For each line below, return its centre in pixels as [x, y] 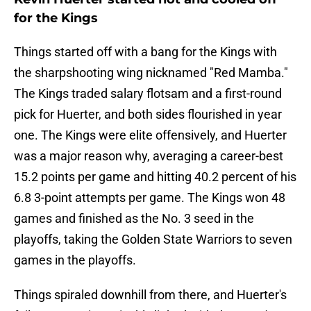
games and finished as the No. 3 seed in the [134, 219]
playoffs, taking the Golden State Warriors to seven [153, 239]
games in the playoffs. [75, 260]
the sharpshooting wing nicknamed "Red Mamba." [151, 73]
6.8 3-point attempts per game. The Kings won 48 [150, 198]
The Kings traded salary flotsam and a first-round [148, 94]
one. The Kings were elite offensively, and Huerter [150, 135]
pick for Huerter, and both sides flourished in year [148, 115]
